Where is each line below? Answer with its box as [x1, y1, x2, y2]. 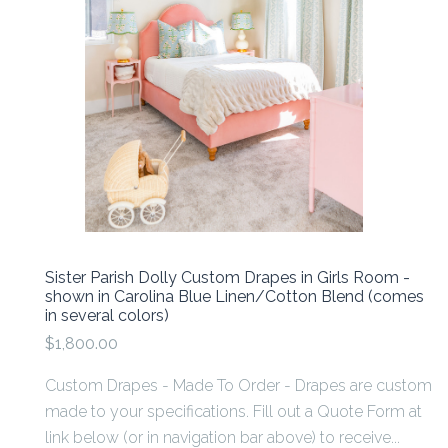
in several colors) [45, 305, 169, 325]
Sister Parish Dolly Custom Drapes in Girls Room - [45, 267, 410, 287]
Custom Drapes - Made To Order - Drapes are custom [45, 375, 432, 395]
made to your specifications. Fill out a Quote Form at [45, 401, 422, 421]
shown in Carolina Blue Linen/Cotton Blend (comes [45, 286, 424, 306]
